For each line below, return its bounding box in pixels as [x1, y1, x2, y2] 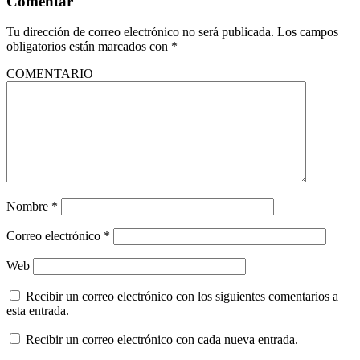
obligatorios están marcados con [6, 39, 171, 54]
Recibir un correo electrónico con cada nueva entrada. [26, 333, 298, 347]
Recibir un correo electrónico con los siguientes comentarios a [26, 289, 338, 304]
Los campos [277, 25, 338, 39]
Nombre [6, 199, 51, 214]
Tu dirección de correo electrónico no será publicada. [6, 25, 274, 39]
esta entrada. [6, 304, 69, 318]
